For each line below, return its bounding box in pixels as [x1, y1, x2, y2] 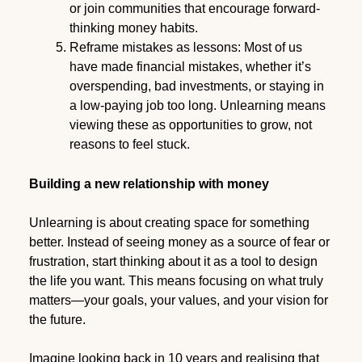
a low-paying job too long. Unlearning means [69, 98, 326, 112]
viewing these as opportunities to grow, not [69, 117, 312, 132]
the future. [28, 312, 86, 326]
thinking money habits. [69, 20, 198, 35]
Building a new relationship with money [28, 176, 269, 191]
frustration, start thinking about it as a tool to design [28, 254, 318, 268]
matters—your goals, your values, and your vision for [28, 293, 328, 307]
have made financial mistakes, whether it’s [69, 59, 311, 74]
